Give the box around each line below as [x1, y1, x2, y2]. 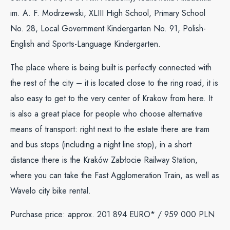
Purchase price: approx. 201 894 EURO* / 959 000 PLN [10, 208, 215, 220]
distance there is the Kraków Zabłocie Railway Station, [10, 154, 198, 166]
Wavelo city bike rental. [10, 185, 91, 197]
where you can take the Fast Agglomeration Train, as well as [10, 169, 219, 181]
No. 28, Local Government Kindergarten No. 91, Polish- [10, 23, 206, 34]
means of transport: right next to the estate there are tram [10, 123, 209, 135]
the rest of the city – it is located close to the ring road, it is [10, 77, 218, 89]
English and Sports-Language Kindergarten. [10, 38, 161, 50]
